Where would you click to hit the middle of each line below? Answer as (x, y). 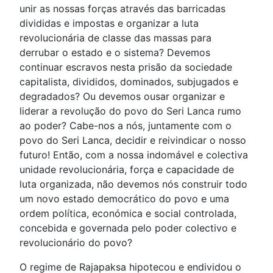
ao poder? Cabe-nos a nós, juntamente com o (126, 126)
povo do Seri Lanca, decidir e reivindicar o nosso (133, 140)
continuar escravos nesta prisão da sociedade (126, 67)
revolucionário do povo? (76, 243)
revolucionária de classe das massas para (115, 38)
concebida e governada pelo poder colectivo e (128, 228)
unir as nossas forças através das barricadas (122, 9)
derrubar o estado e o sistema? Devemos (115, 52)
